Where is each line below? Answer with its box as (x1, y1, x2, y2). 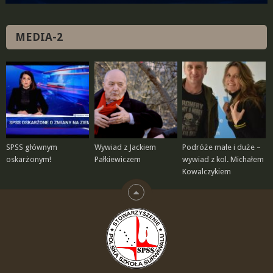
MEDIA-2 (15, 30, 63, 43)
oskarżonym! (5, 155, 51, 165)
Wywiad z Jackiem (94, 143, 156, 152)
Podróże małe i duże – (182, 143, 261, 152)
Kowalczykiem (182, 167, 232, 177)
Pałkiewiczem (94, 155, 141, 165)
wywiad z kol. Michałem (182, 155, 264, 165)
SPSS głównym (5, 143, 57, 152)
